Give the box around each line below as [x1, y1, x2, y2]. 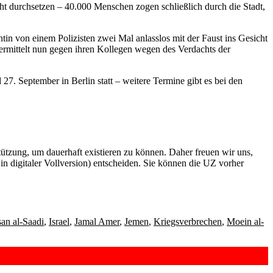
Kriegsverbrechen [154, 216, 222, 227]
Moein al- [227, 216, 264, 227]
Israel [49, 216, 69, 227]
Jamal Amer [74, 216, 119, 227]
